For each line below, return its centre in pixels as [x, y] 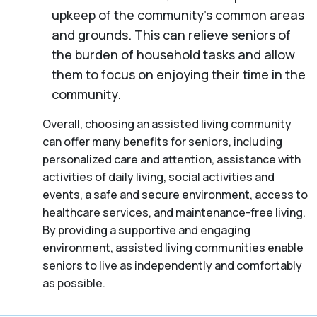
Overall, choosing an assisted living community [167, 123]
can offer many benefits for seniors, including [162, 141]
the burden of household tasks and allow [173, 54]
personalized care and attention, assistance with [172, 159]
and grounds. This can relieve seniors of [171, 34]
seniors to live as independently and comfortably [172, 265]
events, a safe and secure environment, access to [175, 194]
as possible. [74, 283]
